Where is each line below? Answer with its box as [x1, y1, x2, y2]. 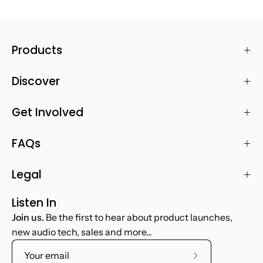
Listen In [12, 195, 56, 211]
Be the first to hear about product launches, [44, 211, 232, 223]
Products [12, 42, 62, 58]
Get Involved [12, 104, 83, 120]
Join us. [12, 211, 44, 223]
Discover [12, 73, 60, 89]
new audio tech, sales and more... [12, 226, 152, 238]
